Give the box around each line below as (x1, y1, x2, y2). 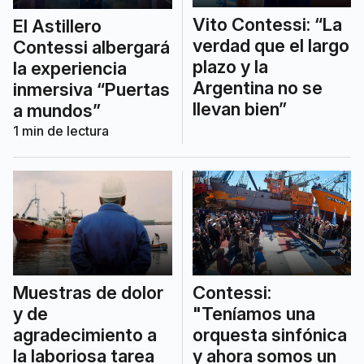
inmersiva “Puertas (13, 78, 170, 100)
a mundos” (13, 99, 101, 121)
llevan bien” (192, 98, 287, 120)
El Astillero (13, 15, 102, 37)
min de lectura (19, 122, 109, 139)
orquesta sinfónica (192, 323, 347, 345)
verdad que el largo (192, 35, 349, 57)
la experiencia (13, 57, 127, 79)
